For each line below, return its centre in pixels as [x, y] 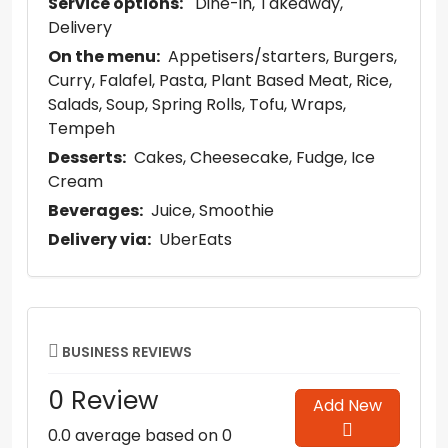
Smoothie [236, 210]
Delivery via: [101, 239]
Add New [348, 405]
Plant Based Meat [280, 80]
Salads [73, 104]
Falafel [125, 80]
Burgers [363, 56]
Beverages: [97, 210]
